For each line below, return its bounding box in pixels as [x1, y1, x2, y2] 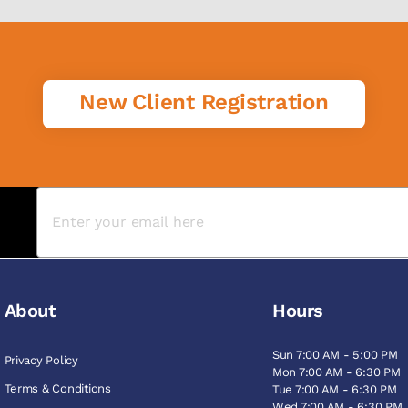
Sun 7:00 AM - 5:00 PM [272, 347, 398, 362]
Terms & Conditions [4, 381, 111, 395]
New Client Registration [79, 88, 329, 115]
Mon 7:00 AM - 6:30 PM [272, 364, 401, 379]
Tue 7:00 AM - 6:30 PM [272, 382, 397, 396]
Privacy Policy [4, 352, 78, 367]
